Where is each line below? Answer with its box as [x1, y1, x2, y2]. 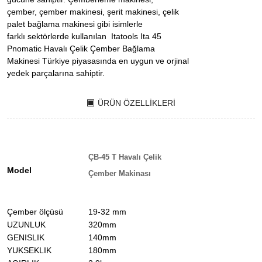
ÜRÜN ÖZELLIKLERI [97, 98, 175, 108]
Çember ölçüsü [7, 207, 63, 216]
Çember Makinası [88, 169, 151, 178]
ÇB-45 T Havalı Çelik [88, 153, 161, 161]
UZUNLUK [7, 220, 46, 229]
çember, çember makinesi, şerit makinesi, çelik [7, 7, 179, 16]
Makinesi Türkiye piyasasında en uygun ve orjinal [7, 56, 189, 65]
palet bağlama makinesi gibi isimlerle [7, 19, 145, 29]
